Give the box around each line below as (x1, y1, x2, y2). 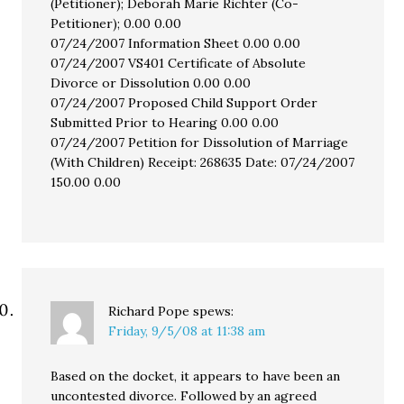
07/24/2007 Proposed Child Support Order (50, 95, 318, 111)
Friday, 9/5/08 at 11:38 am (108, 323, 266, 339)
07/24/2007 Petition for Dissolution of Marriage (50, 134, 349, 151)
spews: (193, 303, 234, 319)
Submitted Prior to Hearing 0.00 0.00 (50, 115, 280, 131)
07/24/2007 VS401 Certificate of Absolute (50, 55, 307, 71)
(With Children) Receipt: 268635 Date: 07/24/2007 (50, 154, 355, 170)
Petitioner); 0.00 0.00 (50, 15, 182, 32)
